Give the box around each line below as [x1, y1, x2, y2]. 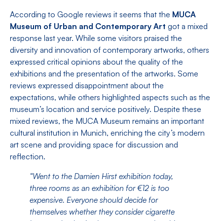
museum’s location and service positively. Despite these [10, 104, 201, 114]
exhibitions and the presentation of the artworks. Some [10, 69, 198, 79]
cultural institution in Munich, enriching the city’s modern [10, 128, 205, 138]
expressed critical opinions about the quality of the [10, 57, 183, 67]
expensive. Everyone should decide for [30, 195, 158, 205]
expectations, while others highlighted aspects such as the [10, 92, 210, 103]
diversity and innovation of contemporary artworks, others [10, 45, 209, 55]
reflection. [10, 151, 45, 162]
